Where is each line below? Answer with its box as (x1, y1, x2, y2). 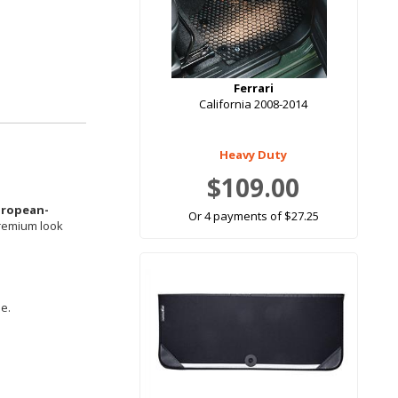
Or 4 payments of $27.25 (187, 208, 319, 225)
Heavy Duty (219, 147, 287, 163)
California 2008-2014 (199, 96, 307, 113)
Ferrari (233, 80, 274, 97)
